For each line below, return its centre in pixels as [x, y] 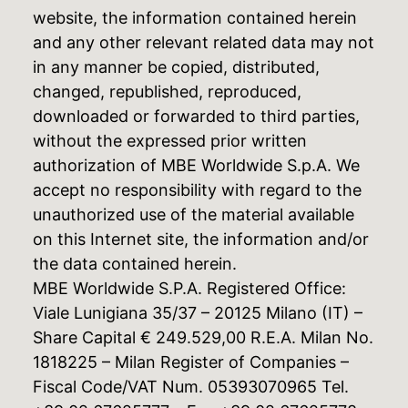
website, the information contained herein [194, 18]
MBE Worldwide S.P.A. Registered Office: [189, 289]
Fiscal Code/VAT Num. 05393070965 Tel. [190, 387]
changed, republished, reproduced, [167, 92]
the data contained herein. [134, 264]
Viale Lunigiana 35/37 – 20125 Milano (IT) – [197, 313]
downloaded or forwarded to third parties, [196, 117]
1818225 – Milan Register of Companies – [190, 362]
